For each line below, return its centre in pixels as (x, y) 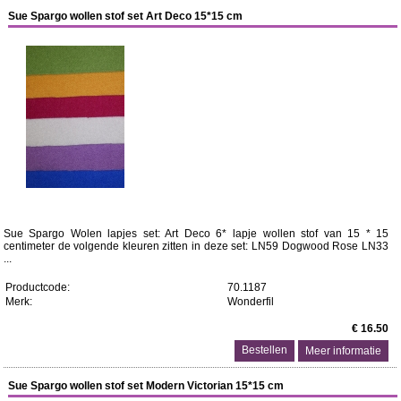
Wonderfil (250, 302)
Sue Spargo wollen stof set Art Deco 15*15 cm (126, 16)
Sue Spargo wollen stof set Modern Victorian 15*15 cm (146, 386)
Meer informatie (344, 351)
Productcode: (37, 287)
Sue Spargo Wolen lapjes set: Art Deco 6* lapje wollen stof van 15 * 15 (196, 234)
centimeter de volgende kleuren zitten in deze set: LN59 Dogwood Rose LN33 (196, 246)
